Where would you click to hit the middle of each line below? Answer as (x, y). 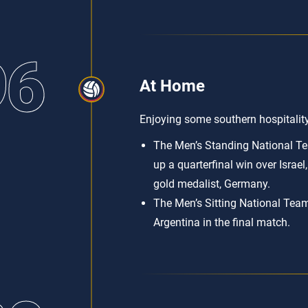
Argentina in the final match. (222, 222)
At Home (172, 86)
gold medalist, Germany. (212, 184)
